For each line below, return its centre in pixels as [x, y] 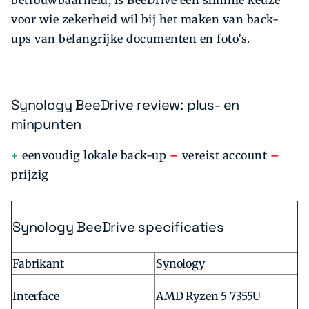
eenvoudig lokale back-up [96, 155]
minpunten [47, 124]
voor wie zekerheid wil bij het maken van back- [145, 20]
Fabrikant [38, 263]
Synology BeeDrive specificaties [118, 227]
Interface [36, 296]
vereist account [226, 155]
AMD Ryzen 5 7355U [209, 296]
